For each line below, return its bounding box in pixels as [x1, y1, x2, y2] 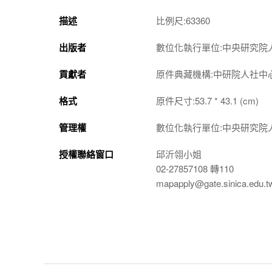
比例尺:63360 [156, 14, 210, 27]
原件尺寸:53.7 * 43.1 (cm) [156, 94, 259, 107]
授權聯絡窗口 [59, 148, 114, 161]
